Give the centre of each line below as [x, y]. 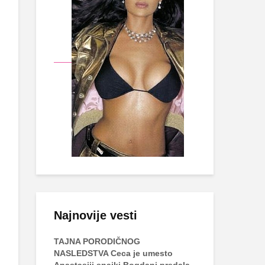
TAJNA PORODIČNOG [97, 241]
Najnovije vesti [96, 215]
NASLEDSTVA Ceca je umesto [113, 253]
